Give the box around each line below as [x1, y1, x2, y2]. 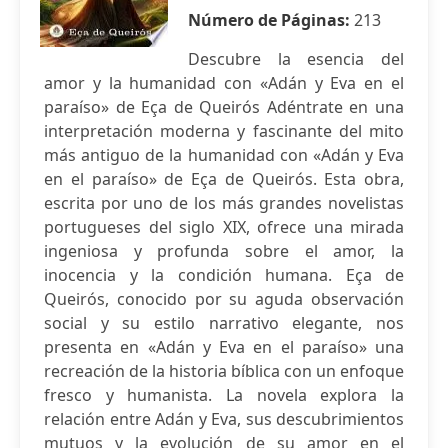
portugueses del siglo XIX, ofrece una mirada [44, 216, 404, 238]
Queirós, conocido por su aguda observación [44, 288, 404, 310]
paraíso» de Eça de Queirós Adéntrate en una [44, 96, 404, 118]
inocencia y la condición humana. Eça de [44, 264, 404, 286]
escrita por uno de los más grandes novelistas [44, 192, 404, 214]
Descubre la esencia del [188, 48, 404, 70]
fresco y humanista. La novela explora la [44, 384, 404, 406]
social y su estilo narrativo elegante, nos [44, 312, 404, 334]
